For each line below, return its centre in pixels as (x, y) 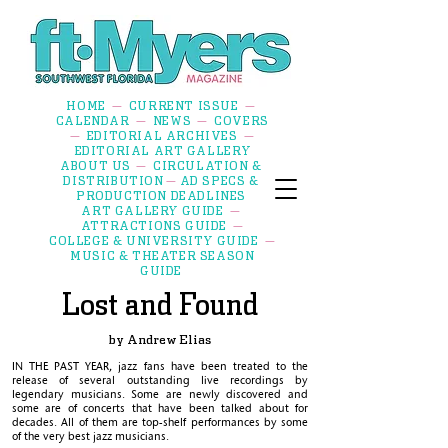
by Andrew (144, 339)
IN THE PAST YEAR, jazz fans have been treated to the (160, 366)
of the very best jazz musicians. (90, 436)
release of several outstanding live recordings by (160, 380)
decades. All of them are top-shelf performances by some (160, 422)
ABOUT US (95, 165)
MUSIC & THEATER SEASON (162, 255)
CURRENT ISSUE (183, 105)
